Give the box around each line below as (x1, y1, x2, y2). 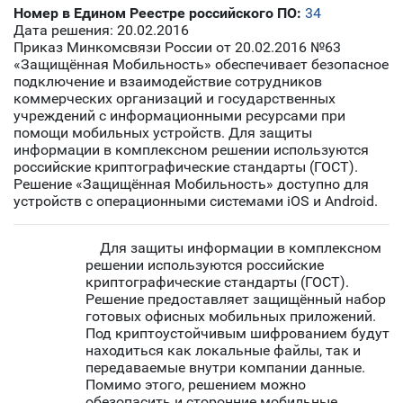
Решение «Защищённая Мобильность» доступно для (13, 175, 369, 193)
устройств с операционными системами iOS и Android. (13, 193, 378, 210)
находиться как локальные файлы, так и (85, 342, 361, 360)
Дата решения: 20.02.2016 (13, 22, 189, 40)
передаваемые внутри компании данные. (85, 359, 365, 377)
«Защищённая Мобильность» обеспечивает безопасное (13, 56, 389, 74)
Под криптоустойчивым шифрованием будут (85, 325, 390, 343)
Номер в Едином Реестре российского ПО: (13, 4, 301, 22)
